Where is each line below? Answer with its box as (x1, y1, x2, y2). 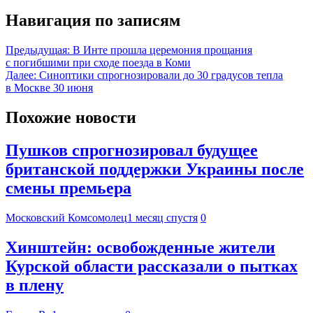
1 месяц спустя (127, 211, 198, 224)
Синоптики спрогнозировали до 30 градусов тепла (39, 69, 283, 82)
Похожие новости (6, 108, 136, 127)
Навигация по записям (6, 11, 180, 30)
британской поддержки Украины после (6, 159, 304, 178)
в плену (6, 275, 64, 294)
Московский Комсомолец (6, 211, 127, 224)
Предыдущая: (6, 44, 70, 57)
